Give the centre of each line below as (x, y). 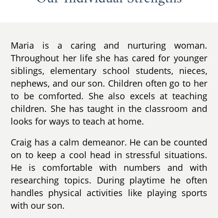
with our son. (38, 206)
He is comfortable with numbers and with (109, 168)
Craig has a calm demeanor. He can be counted (109, 142)
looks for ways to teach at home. (78, 121)
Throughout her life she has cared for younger (109, 58)
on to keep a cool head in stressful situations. (109, 155)
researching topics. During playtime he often (109, 180)
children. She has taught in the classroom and (109, 108)
